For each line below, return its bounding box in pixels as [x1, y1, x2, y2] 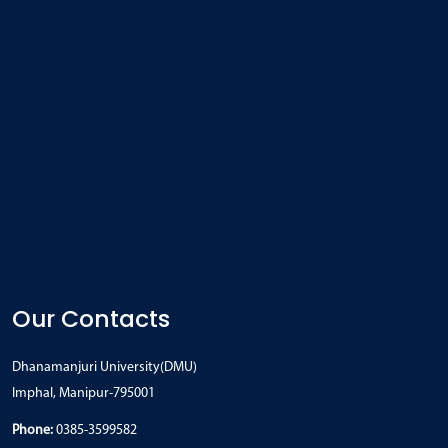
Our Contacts [12, 301, 170, 335]
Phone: [12, 422, 53, 438]
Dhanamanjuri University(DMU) [12, 359, 197, 375]
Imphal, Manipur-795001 [12, 385, 155, 401]
